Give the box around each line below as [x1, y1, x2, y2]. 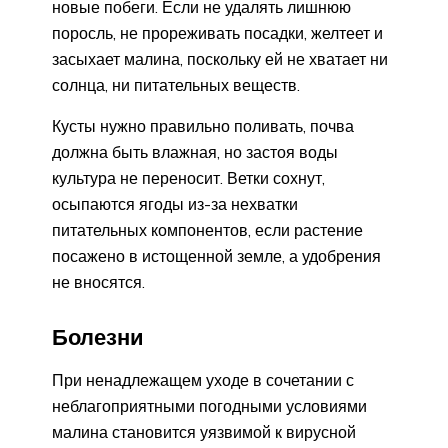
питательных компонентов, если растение [52, 219, 363, 240]
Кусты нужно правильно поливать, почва [52, 115, 354, 136]
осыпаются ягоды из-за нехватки [52, 193, 298, 214]
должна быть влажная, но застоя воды [52, 141, 338, 162]
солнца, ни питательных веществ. [52, 74, 300, 95]
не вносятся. [52, 271, 145, 292]
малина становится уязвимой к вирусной [52, 421, 356, 442]
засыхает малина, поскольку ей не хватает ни [52, 48, 388, 69]
